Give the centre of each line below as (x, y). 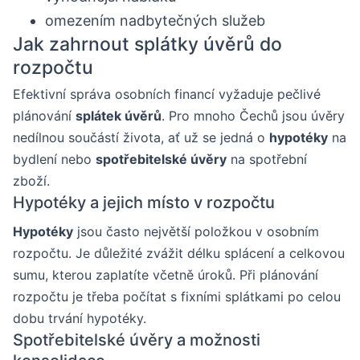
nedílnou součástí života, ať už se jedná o (141, 137)
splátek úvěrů (119, 115)
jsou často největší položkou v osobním (196, 231)
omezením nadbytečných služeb (155, 20)
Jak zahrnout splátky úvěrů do (147, 44)
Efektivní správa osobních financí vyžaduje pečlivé (167, 94)
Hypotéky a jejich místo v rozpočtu (144, 202)
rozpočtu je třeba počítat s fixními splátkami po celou (177, 296)
